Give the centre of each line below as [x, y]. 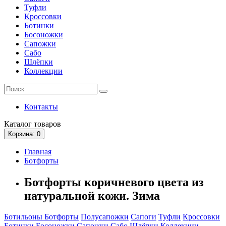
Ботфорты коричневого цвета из [114, 182]
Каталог [18, 124]
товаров [46, 124]
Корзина [20, 134]
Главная [38, 151]
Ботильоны [24, 217]
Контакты [41, 106]
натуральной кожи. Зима [92, 195]
